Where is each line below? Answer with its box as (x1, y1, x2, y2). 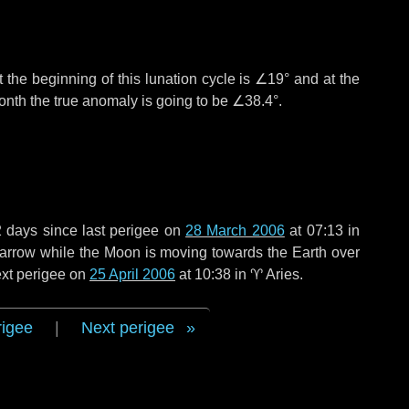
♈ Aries (250, 267, 299, 282)
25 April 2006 (89, 267, 175, 282)
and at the (289, 71, 361, 87)
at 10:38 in (175, 267, 250, 282)
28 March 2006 (185, 223, 285, 238)
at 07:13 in (284, 223, 361, 238)
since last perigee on (37, 223, 186, 238)
